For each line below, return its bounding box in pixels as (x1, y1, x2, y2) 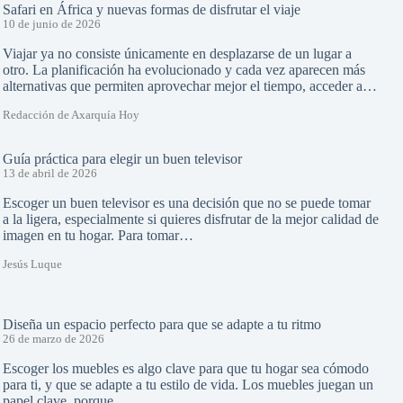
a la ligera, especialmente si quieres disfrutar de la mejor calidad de (2, 211, 379, 228)
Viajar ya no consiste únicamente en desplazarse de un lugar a (2, 46, 352, 62)
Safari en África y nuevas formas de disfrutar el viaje (2, 2, 300, 18)
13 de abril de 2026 (2, 167, 97, 181)
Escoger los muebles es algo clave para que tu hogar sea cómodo (2, 361, 369, 377)
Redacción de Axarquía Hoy (2, 109, 139, 122)
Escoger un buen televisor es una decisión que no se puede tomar (2, 195, 371, 211)
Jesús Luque (2, 258, 62, 272)
